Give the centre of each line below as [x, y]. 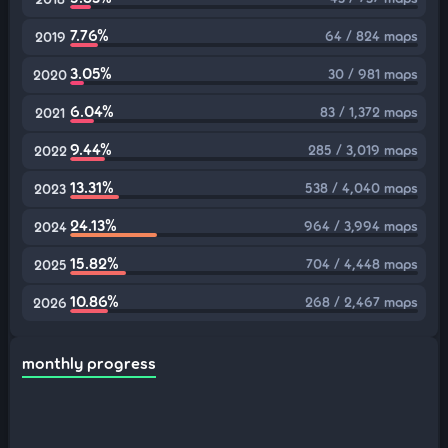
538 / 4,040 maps [361, 187]
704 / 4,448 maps [362, 263]
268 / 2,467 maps [361, 301]
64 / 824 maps [371, 35]
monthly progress [89, 362]
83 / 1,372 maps [369, 111]
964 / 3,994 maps [361, 225]
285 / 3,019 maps [363, 149]
